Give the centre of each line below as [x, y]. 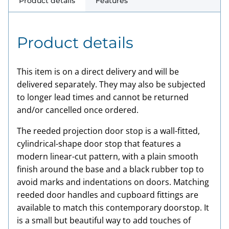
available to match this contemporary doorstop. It [113, 208]
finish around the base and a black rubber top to [110, 169]
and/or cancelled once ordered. [78, 110]
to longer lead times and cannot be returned [103, 97]
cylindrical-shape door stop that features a [99, 144]
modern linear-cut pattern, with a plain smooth [108, 156]
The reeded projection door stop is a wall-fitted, [108, 131]
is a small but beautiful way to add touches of [104, 220]
